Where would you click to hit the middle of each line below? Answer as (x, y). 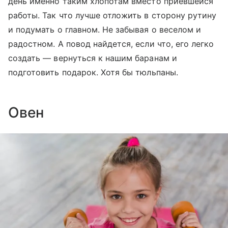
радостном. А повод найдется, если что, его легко (111, 44)
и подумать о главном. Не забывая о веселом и (105, 30)
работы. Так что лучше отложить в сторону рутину (112, 16)
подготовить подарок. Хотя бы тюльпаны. (93, 73)
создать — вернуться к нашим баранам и (93, 58)
